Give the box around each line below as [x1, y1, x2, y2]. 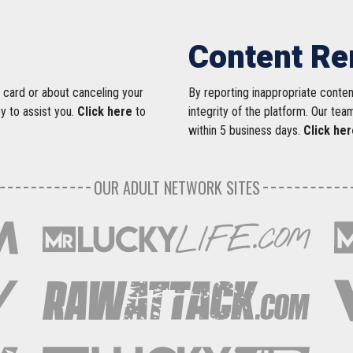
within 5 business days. [188, 122, 303, 138]
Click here [77, 103, 132, 119]
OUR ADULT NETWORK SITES [93, 175, 260, 199]
